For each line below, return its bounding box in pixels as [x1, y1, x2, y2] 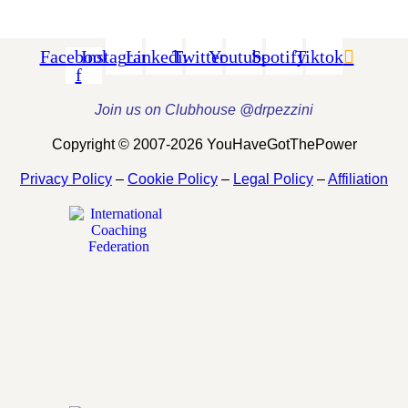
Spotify [251, 46, 306, 66]
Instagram [81, 46, 156, 66]
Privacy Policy [20, 170, 112, 187]
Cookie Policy [127, 170, 218, 187]
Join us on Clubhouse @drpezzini [95, 101, 313, 117]
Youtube [208, 46, 270, 66]
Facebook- [39, 46, 117, 66]
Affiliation [328, 170, 388, 187]
